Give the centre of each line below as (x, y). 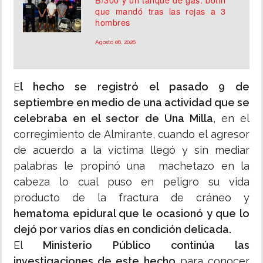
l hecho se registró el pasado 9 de (135, 87)
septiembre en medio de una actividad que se (131, 103)
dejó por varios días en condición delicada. (122, 230)
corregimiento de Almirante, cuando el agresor (131, 134)
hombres (113, 22)
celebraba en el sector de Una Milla (113, 119)
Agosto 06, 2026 (116, 42)
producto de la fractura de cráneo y (131, 198)
